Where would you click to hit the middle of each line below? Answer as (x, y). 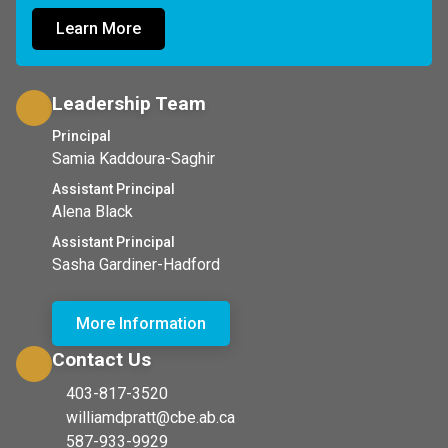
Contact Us (101, 360)
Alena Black (92, 212)
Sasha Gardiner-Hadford (136, 265)
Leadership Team (129, 104)
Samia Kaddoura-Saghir (133, 159)
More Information (141, 323)
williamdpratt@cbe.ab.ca (150, 418)
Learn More (98, 29)
